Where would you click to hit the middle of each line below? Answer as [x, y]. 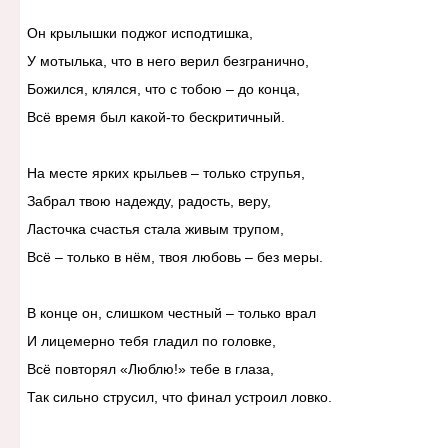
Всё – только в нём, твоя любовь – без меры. [174, 257]
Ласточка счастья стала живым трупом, [155, 229]
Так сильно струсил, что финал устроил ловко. [179, 397]
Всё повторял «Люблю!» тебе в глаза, [150, 369]
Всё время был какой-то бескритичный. [155, 117]
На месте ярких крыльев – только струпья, [165, 173]
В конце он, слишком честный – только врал [171, 313]
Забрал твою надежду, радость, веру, [148, 201]
